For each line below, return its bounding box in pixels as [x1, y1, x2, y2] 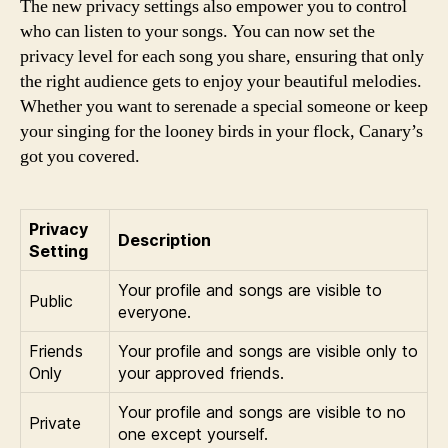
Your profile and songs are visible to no [118, 402, 406, 422]
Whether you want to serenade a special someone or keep [20, 95, 428, 118]
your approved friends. [118, 363, 284, 383]
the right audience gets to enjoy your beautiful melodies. [20, 70, 422, 93]
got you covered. [20, 145, 140, 168]
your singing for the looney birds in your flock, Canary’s [20, 120, 423, 143]
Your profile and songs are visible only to [118, 341, 418, 361]
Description [118, 230, 211, 250]
